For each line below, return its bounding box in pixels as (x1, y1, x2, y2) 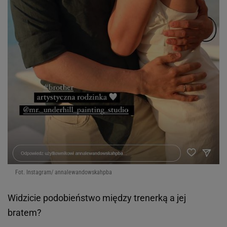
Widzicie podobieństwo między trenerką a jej (8, 193, 186, 204)
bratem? (8, 207, 42, 218)
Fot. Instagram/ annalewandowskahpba (15, 169, 112, 176)
